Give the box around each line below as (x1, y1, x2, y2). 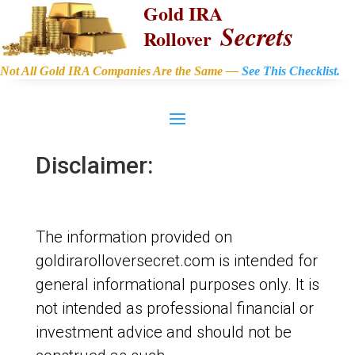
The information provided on (35, 227, 232, 246)
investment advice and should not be (35, 323, 292, 342)
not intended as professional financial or (35, 299, 314, 318)
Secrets (220, 18, 293, 54)
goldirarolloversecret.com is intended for (35, 251, 318, 270)
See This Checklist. (242, 64, 340, 78)
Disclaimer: (35, 151, 153, 179)
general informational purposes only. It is (35, 275, 319, 294)
